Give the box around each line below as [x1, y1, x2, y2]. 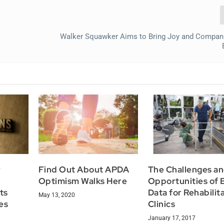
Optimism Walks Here [38, 175, 127, 187]
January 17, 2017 [147, 214, 195, 222]
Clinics [147, 198, 175, 210]
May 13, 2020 [38, 191, 75, 199]
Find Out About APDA [38, 164, 129, 175]
